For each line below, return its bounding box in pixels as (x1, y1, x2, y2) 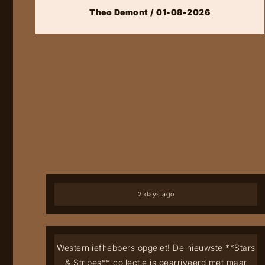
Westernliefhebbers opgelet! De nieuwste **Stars (57, 243, 256, 253)
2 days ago (137, 190, 174, 199)
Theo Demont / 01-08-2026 (89, 7, 211, 18)
